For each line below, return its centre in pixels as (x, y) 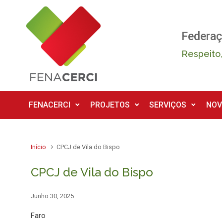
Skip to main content (46, 11)
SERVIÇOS (168, 105)
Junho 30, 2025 (52, 196)
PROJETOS (110, 105)
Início (38, 147)
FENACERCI (50, 105)
